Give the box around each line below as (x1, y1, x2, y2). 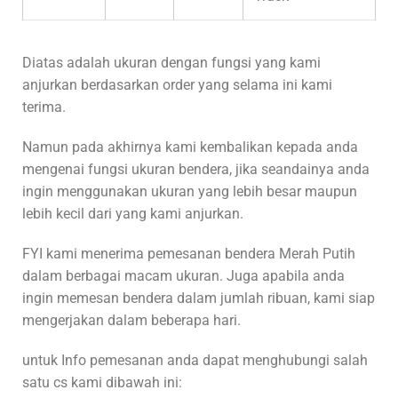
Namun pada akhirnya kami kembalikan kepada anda (22, 138, 358, 155)
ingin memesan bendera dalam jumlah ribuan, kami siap (22, 289, 375, 306)
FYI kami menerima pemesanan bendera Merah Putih (22, 244, 355, 262)
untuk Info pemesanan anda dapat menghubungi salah (22, 351, 368, 369)
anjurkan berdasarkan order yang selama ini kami (22, 76, 332, 93)
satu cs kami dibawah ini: (22, 373, 182, 391)
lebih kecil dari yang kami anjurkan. (22, 204, 243, 222)
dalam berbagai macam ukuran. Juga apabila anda (22, 267, 345, 284)
